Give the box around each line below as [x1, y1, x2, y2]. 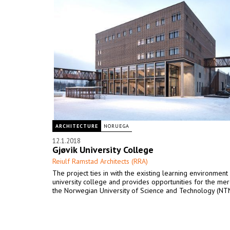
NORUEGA [104, 123, 129, 129]
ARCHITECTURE [55, 123, 98, 129]
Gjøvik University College [52, 144, 154, 156]
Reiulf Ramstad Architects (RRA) [52, 157, 148, 166]
